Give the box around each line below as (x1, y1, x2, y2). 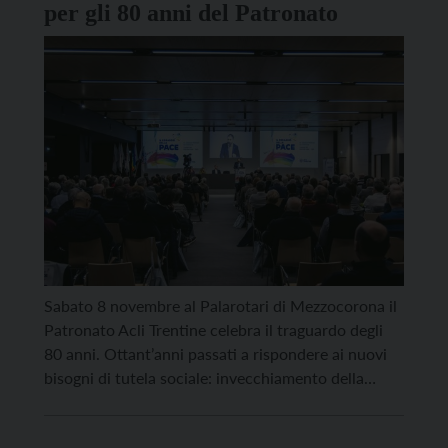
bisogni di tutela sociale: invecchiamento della (44, 368, 364, 388)
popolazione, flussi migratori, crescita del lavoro (44, 392, 377, 412)
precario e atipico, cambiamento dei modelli (44, 416, 349, 436)
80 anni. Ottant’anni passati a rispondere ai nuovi (44, 344, 387, 364)
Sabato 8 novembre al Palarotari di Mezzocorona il (44, 296, 397, 316)
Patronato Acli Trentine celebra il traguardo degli (44, 320, 383, 340)
